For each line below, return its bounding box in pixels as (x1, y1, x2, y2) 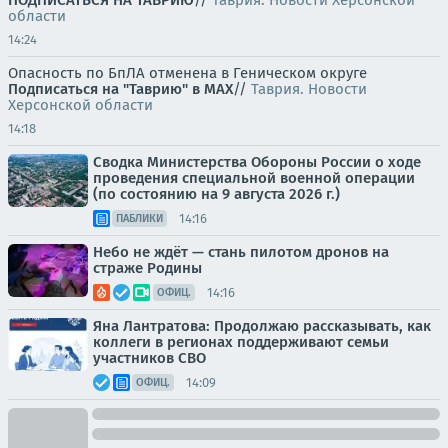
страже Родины (93, 259, 202, 278)
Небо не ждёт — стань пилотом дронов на (93, 243, 389, 262)
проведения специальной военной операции (93, 169, 415, 188)
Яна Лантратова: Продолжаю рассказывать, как (93, 317, 431, 336)
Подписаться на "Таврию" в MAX (8, 80, 233, 99)
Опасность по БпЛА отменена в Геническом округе (8, 64, 367, 83)
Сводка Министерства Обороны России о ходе (93, 153, 421, 172)
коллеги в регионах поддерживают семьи (93, 333, 389, 352)
